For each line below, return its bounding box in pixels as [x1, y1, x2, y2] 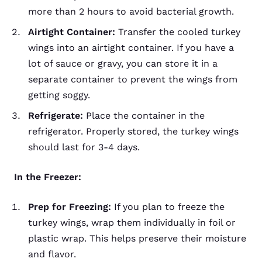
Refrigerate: [28, 109, 83, 121]
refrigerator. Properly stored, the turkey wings [28, 125, 239, 137]
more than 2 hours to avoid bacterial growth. [28, 5, 234, 17]
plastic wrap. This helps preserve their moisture [28, 232, 246, 244]
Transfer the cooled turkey [115, 26, 240, 37]
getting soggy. [28, 89, 90, 101]
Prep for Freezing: [28, 201, 111, 212]
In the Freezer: [14, 171, 81, 182]
